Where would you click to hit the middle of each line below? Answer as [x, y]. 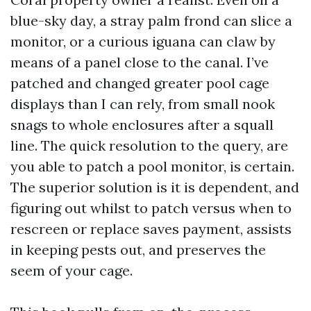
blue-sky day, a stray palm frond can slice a [151, 20]
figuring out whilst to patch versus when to [151, 208]
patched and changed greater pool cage [140, 83]
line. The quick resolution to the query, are [149, 145]
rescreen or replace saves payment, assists [151, 229]
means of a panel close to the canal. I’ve [140, 62]
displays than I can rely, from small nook [143, 104]
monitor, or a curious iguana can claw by [143, 41]
